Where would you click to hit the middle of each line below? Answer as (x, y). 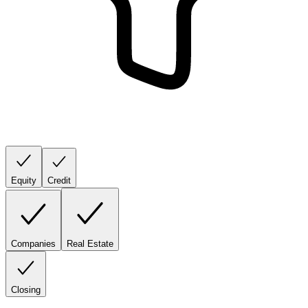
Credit (59, 180)
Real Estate (90, 243)
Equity (24, 180)
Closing (26, 289)
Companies (33, 243)
